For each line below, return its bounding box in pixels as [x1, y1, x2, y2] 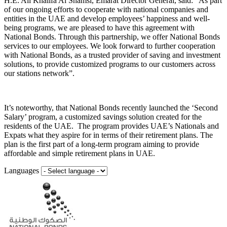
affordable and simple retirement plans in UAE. [4, 148, 155, 158]
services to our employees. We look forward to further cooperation [4, 41, 215, 50]
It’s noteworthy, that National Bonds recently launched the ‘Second [4, 103, 218, 112]
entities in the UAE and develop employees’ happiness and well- [4, 14, 210, 23]
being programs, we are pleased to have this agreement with [4, 23, 195, 32]
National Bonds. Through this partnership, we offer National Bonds [4, 32, 220, 41]
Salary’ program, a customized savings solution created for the [4, 112, 202, 121]
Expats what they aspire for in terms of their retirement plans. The [4, 130, 213, 139]
